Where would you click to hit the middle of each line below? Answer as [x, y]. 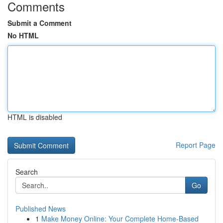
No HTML [23, 35]
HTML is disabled [35, 117]
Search [27, 172]
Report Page [196, 145]
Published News [41, 209]
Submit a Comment [40, 23]
